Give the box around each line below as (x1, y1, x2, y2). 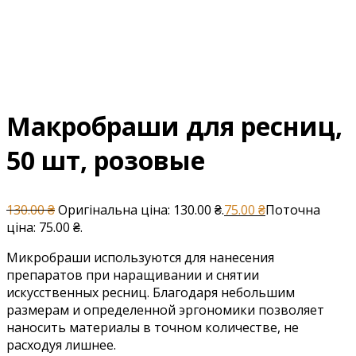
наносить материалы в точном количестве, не (6, 319, 299, 336)
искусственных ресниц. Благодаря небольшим (6, 284, 295, 301)
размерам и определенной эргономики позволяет (6, 301, 324, 319)
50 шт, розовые (6, 143, 205, 177)
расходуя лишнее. (6, 336, 116, 354)
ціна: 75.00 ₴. (6, 219, 83, 236)
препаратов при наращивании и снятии (6, 266, 259, 284)
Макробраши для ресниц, (6, 109, 342, 143)
